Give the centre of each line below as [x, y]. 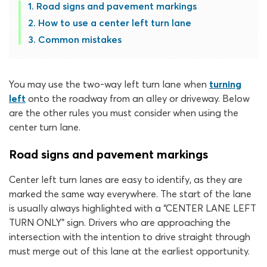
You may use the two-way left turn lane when [109, 84]
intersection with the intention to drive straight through [130, 237]
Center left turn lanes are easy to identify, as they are [126, 179]
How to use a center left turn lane [115, 23]
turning [225, 84]
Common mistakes [80, 39]
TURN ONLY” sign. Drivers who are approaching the [120, 222]
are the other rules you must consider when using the [124, 113]
